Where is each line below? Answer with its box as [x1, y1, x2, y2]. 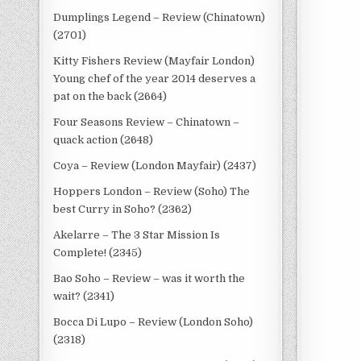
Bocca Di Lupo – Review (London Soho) [53, 316, 254, 328]
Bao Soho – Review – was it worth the [53, 272, 246, 284]
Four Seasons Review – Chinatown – [53, 116, 240, 128]
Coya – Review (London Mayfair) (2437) [53, 160, 257, 172]
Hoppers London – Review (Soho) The [53, 185, 251, 197]
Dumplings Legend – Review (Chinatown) [53, 11, 266, 23]
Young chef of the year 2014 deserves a [53, 73, 256, 85]
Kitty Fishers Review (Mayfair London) [53, 55, 255, 67]
